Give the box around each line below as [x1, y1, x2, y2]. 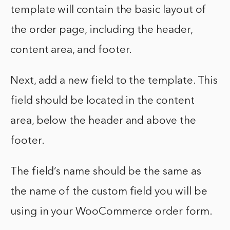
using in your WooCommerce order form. [10, 206, 213, 218]
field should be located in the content [10, 95, 195, 107]
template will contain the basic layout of [10, 5, 207, 16]
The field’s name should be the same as [10, 166, 201, 178]
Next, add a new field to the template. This [10, 75, 218, 87]
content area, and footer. [10, 45, 132, 56]
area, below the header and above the [10, 116, 196, 127]
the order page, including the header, [10, 25, 193, 36]
